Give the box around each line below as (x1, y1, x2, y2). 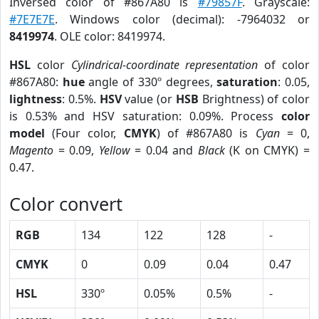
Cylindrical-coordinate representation (70, 57, 258, 73)
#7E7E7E (9, 11, 55, 27)
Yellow (98, 142, 130, 158)
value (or (121, 91, 176, 107)
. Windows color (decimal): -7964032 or (55, 11, 310, 27)
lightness (9, 91, 62, 107)
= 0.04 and (130, 142, 198, 158)
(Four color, (45, 125, 124, 141)
